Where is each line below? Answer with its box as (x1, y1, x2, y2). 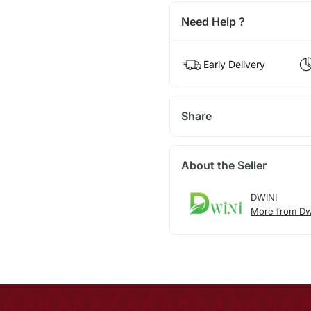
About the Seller (180, 158, 267, 172)
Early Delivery (203, 58, 265, 70)
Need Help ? (180, 14, 245, 28)
